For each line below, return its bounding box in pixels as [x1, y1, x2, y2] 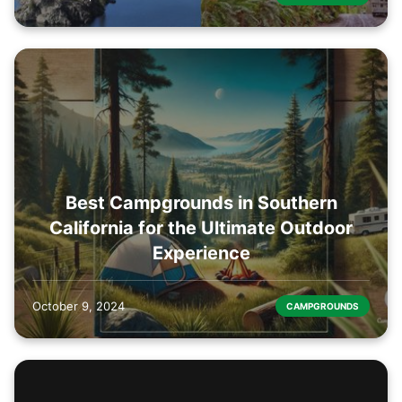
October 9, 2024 [32, 298, 125, 313]
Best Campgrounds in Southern [65, 191, 337, 214]
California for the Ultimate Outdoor [49, 216, 353, 239]
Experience [152, 241, 250, 264]
